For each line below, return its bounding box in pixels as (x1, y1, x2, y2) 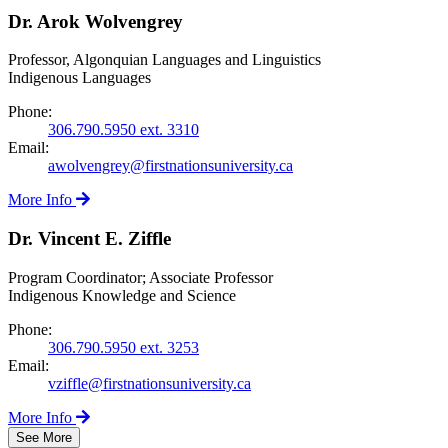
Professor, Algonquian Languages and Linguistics (8, 51, 321, 69)
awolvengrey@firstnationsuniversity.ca (48, 157, 293, 175)
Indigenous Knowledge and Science (8, 286, 236, 304)
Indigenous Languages (8, 69, 151, 87)
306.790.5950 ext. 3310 (48, 121, 199, 139)
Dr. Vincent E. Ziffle (8, 228, 171, 250)
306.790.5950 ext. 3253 (48, 338, 199, 356)
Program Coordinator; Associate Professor (8, 268, 273, 286)
